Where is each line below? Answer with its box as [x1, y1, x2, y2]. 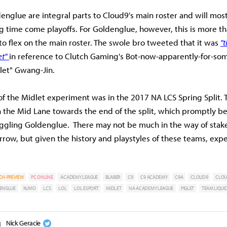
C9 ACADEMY [140, 174, 168, 181]
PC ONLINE [31, 174, 53, 181]
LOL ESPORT [74, 185, 99, 192]
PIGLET [180, 185, 195, 192]
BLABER [105, 174, 121, 181]
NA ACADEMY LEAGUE [129, 185, 173, 192]
